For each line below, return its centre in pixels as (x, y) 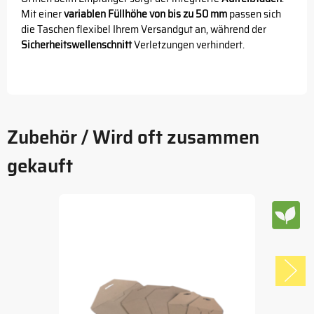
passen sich (254, 14)
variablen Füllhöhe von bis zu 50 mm (145, 14)
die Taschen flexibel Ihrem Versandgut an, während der (144, 29)
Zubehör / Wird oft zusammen (133, 137)
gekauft (40, 166)
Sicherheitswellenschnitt (76, 45)
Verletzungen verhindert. (188, 45)
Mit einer (42, 14)
